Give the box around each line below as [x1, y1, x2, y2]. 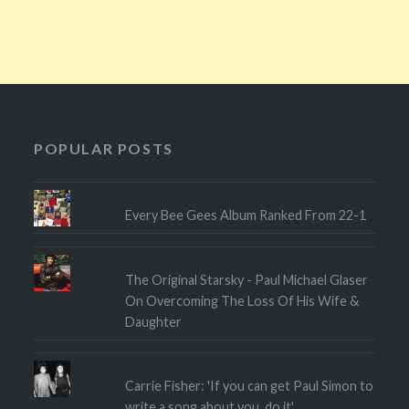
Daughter [124, 313, 182, 330]
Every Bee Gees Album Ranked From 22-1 [124, 207, 366, 224]
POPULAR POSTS [34, 139, 173, 157]
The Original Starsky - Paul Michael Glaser [124, 271, 368, 288]
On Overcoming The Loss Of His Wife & [124, 292, 359, 309]
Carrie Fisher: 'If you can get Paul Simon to [124, 378, 373, 394]
